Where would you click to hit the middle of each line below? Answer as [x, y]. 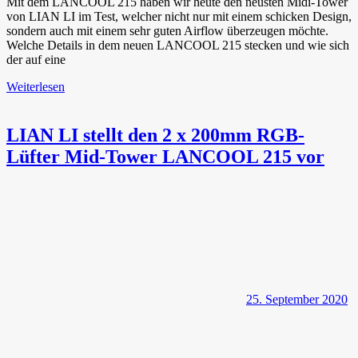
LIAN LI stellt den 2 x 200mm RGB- [155, 135]
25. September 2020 [297, 299]
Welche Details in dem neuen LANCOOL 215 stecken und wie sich [178, 45]
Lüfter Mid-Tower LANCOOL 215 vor [165, 156]
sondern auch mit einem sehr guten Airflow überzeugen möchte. [167, 30]
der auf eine [36, 59]
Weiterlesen [36, 86]
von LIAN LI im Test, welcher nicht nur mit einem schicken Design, [179, 16]
